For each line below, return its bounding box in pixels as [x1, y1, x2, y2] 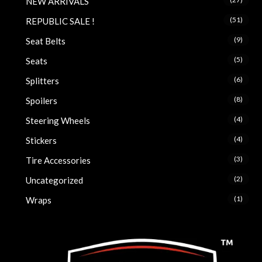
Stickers [26, 135, 57, 146]
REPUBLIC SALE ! [26, 16, 95, 27]
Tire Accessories [26, 155, 91, 166]
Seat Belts [26, 36, 66, 47]
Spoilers [26, 95, 58, 106]
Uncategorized [26, 175, 84, 186]
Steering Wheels [26, 115, 91, 126]
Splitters [26, 75, 60, 87]
